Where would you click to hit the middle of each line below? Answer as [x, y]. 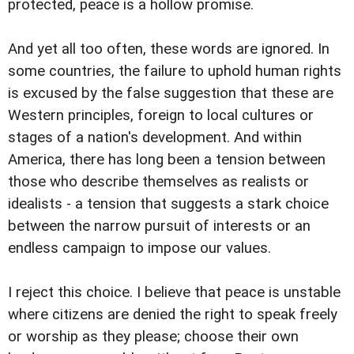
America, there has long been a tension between [167, 159]
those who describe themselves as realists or [158, 181]
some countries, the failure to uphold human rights [175, 71]
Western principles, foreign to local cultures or [161, 115]
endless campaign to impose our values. [139, 248]
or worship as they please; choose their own [153, 336]
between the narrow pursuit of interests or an [159, 226]
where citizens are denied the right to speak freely [173, 314]
